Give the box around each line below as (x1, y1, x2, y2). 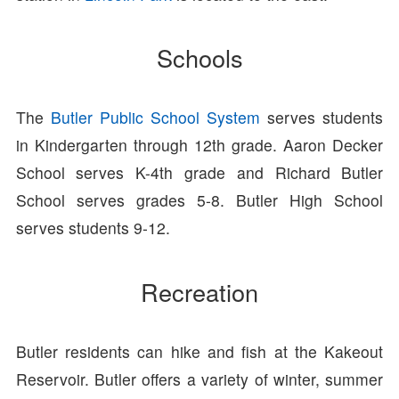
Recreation (141, 274, 258, 309)
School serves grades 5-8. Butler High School (15, 189, 384, 212)
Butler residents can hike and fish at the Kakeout (15, 340, 384, 363)
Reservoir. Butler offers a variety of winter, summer (15, 368, 384, 391)
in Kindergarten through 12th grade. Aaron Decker (15, 134, 384, 157)
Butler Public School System (50, 106, 261, 129)
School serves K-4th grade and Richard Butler (15, 161, 384, 184)
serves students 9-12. (15, 216, 170, 240)
